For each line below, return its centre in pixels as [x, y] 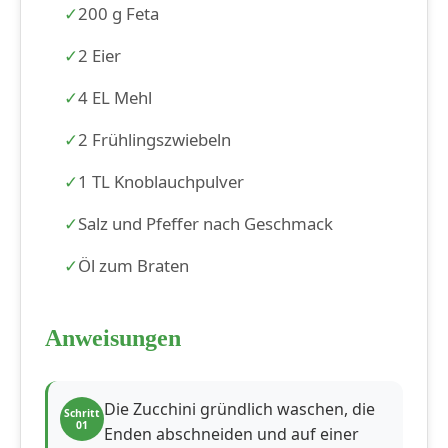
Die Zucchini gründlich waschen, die [239, 409]
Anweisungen [113, 338]
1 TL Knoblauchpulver [161, 182]
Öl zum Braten [134, 266]
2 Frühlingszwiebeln [155, 140]
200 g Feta [119, 14]
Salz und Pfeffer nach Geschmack [206, 224]
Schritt [82, 413]
